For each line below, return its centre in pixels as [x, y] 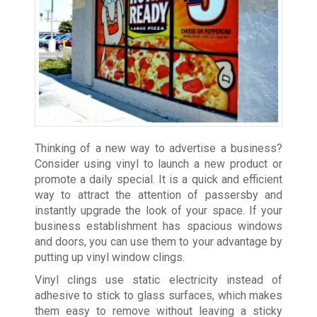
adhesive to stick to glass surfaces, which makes [158, 296]
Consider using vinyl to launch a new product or [158, 164]
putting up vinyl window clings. [109, 258]
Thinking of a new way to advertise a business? [158, 149]
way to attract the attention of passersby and [158, 195]
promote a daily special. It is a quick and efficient [158, 180]
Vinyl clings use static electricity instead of [158, 280]
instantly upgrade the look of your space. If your [158, 211]
